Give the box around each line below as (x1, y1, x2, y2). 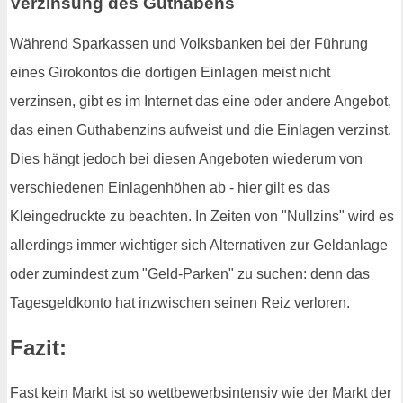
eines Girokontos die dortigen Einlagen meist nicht (10, 65, 330, 81)
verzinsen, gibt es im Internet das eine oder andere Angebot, (10, 94, 391, 110)
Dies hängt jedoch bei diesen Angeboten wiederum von (10, 151, 363, 167)
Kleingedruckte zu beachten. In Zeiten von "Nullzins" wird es (10, 209, 394, 225)
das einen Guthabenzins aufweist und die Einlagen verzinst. (10, 122, 391, 139)
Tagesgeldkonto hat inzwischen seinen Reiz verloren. (10, 295, 350, 311)
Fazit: (10, 336, 67, 361)
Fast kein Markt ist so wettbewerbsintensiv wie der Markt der (10, 385, 391, 401)
